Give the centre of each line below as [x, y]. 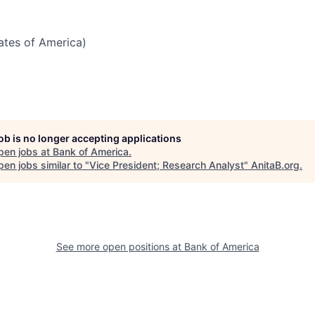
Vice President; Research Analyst [167, 165]
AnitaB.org [275, 165]
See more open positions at [120, 246]
